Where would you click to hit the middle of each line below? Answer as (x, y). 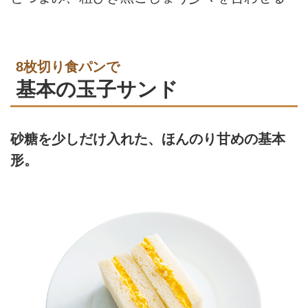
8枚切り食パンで (68, 66)
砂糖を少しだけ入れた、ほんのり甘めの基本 (148, 139)
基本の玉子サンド (97, 89)
